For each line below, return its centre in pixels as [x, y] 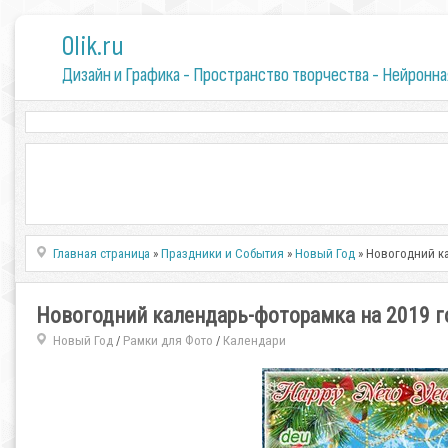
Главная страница [102, 253]
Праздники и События [223, 253]
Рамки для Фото [167, 340]
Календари [254, 340]
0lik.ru [92, 46]
